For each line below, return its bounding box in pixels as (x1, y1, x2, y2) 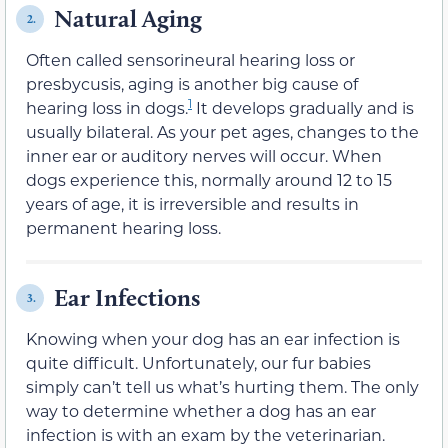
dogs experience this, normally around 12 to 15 (26, 169, 392, 191)
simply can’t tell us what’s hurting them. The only (26, 376, 419, 398)
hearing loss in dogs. (26, 97, 188, 119)
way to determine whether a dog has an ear (26, 400, 376, 422)
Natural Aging (54, 4, 202, 34)
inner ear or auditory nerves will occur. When (26, 145, 382, 167)
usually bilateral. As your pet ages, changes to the (26, 121, 419, 143)
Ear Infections (54, 283, 200, 313)
